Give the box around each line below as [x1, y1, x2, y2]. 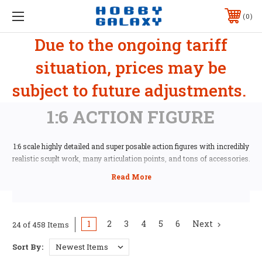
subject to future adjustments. [12, 79, 250, 101]
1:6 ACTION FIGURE [47, 105, 215, 128]
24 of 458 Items [12, 219, 69, 230]
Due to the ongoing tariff [35, 33, 227, 56]
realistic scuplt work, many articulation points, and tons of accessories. [12, 153, 250, 163]
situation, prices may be [36, 56, 226, 78]
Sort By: [12, 241, 43, 252]
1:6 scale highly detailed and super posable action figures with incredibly [13, 141, 249, 151]
